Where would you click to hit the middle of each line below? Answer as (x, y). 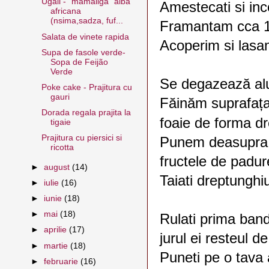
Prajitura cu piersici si (81, 138)
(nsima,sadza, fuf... (86, 21)
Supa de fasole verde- (83, 52)
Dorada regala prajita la (86, 112)
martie (57, 246)
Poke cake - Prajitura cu (86, 87)
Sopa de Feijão (79, 62)
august (58, 167)
